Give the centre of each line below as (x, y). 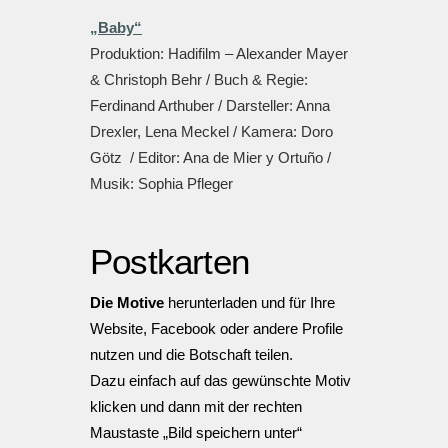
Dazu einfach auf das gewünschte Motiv (220, 380)
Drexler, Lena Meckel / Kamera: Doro (211, 131)
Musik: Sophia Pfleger (161, 183)
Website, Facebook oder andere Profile (216, 328)
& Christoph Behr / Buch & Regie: (199, 79)
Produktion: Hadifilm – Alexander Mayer (219, 53)
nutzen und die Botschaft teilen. (191, 354)
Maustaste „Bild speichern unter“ (196, 432)
